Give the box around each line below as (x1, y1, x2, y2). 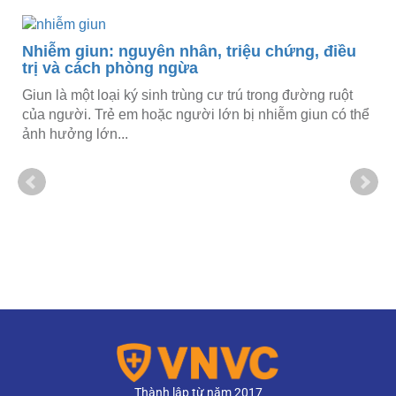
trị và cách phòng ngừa (22, 58, 198, 77)
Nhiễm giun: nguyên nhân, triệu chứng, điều (22, 42, 356, 60)
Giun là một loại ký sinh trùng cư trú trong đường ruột (22, 87, 353, 103)
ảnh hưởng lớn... (22, 126, 128, 141)
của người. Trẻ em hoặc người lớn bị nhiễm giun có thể (22, 106, 369, 122)
